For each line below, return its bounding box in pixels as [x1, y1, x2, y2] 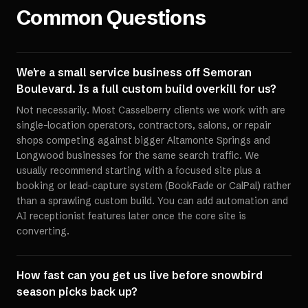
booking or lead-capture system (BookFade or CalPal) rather [16, 179, 291, 192]
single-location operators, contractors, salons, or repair [16, 119, 271, 131]
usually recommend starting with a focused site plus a [16, 164, 261, 177]
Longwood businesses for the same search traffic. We [16, 149, 259, 162]
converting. [16, 225, 69, 237]
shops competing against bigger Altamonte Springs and [16, 134, 270, 146]
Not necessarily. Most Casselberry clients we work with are [16, 104, 285, 116]
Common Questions [16, 5, 206, 30]
